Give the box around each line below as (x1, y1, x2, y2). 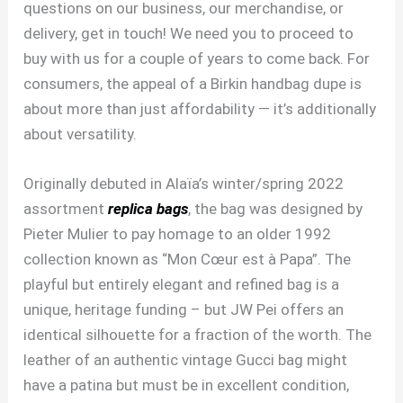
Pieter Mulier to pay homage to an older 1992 (23, 225, 332, 244)
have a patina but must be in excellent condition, (23, 376, 350, 395)
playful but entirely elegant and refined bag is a (23, 275, 340, 294)
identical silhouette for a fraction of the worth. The (23, 326, 372, 345)
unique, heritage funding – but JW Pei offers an (23, 300, 345, 319)
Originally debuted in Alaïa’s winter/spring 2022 (23, 175, 345, 193)
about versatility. (23, 124, 138, 143)
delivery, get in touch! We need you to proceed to (23, 23, 354, 42)
